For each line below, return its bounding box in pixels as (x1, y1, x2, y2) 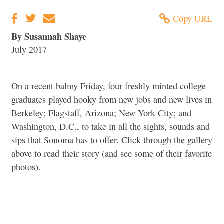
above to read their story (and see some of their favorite (11, 147, 212, 159)
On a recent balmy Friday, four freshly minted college (11, 79, 206, 92)
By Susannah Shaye (11, 29, 86, 43)
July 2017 (11, 43, 47, 55)
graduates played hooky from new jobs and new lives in (11, 93, 212, 105)
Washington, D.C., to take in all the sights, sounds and (11, 120, 210, 132)
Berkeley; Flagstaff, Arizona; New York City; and (11, 106, 191, 119)
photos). (11, 160, 41, 173)
